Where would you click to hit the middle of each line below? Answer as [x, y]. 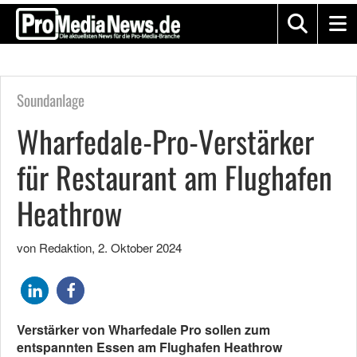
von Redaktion [54, 247]
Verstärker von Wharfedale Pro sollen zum [143, 330]
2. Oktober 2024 [140, 247]
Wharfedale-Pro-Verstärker [165, 141]
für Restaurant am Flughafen [175, 177]
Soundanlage [51, 100]
